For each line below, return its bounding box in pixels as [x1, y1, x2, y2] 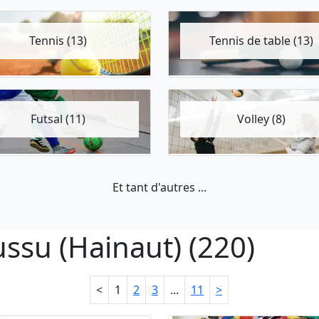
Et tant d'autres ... [113, 179, 206, 195]
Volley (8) [236, 111, 286, 127]
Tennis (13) [29, 33, 87, 48]
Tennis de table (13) [209, 33, 313, 48]
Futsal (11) [31, 111, 85, 127]
